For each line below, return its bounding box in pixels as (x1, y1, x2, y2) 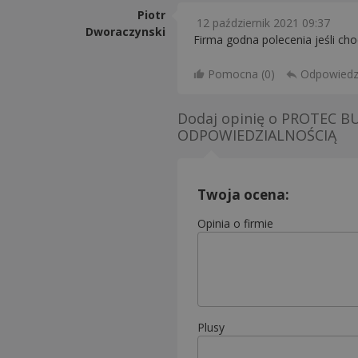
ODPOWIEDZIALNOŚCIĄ (177, 125, 336, 145)
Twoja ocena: (197, 185, 289, 204)
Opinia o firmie (197, 216, 273, 231)
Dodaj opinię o (177, 109, 281, 128)
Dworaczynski (86, 24, 165, 39)
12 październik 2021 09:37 (197, 15, 330, 30)
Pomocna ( (208, 66, 265, 82)
